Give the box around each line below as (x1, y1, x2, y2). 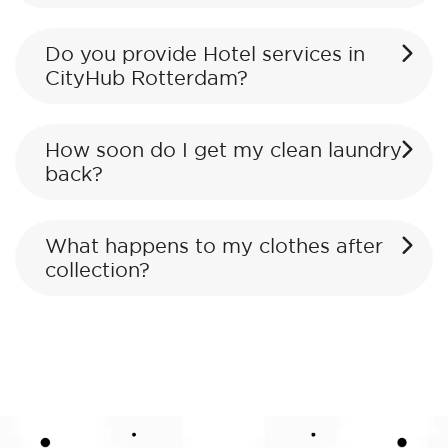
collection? (45, 259, 150, 282)
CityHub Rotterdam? (45, 67, 248, 90)
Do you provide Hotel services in (45, 43, 365, 66)
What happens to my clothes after (45, 235, 383, 258)
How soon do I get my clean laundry (45, 139, 402, 162)
